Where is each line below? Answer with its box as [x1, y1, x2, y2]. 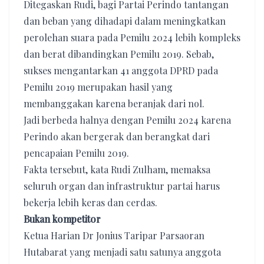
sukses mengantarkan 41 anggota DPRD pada [24, 64, 218, 77]
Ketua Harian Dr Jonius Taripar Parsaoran [24, 229, 204, 242]
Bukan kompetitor [24, 213, 101, 225]
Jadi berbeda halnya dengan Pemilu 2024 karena [24, 114, 231, 126]
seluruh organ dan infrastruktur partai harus [24, 180, 220, 192]
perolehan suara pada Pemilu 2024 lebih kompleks [24, 31, 240, 44]
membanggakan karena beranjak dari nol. [24, 97, 204, 110]
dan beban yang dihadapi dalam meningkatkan [24, 15, 226, 27]
